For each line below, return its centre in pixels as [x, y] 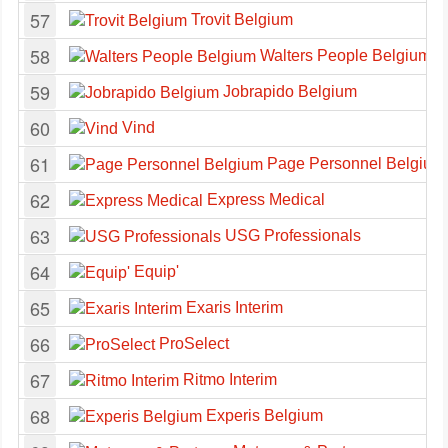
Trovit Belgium [240, 19]
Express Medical [264, 199]
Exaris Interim [232, 307]
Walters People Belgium [343, 55]
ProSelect [192, 343]
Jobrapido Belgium [288, 91]
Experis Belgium [262, 415]
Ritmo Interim [228, 379]
